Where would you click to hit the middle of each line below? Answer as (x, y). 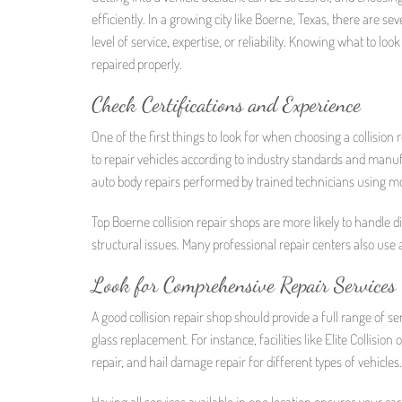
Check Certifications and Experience (226, 105)
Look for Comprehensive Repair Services (244, 284)
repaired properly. (137, 64)
